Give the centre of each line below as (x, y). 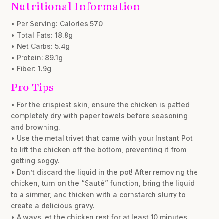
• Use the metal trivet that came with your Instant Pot (102, 138)
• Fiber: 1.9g (31, 68)
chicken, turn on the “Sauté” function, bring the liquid (103, 183)
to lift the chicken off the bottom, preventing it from (99, 149)
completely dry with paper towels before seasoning (99, 115)
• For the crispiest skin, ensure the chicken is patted (100, 104)
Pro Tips (33, 87)
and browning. (36, 127)
